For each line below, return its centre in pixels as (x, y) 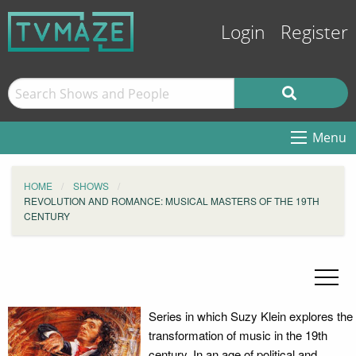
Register (314, 33)
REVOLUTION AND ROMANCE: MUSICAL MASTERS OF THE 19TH (172, 201)
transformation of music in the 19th (238, 335)
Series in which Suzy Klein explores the (250, 316)
